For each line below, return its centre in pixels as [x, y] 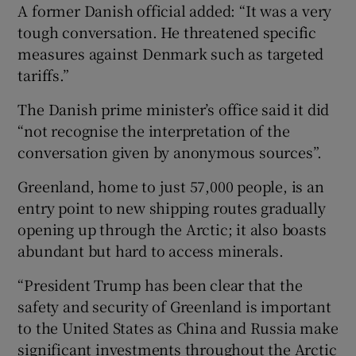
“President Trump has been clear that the [160, 285]
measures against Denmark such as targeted [171, 54]
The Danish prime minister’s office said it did [174, 109]
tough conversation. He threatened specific [167, 32]
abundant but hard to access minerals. [151, 251]
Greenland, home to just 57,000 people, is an [171, 186]
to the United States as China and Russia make [178, 328]
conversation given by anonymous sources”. [170, 152]
